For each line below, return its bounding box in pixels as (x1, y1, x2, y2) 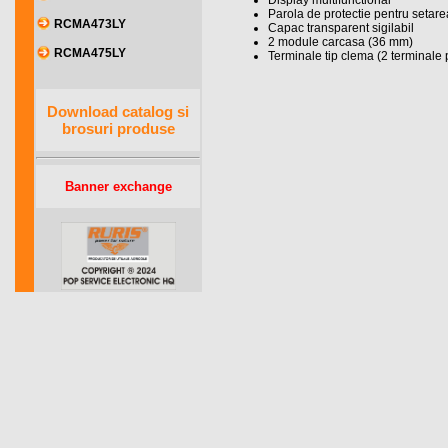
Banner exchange (64, 178, 172, 194)
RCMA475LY (54, 46, 126, 61)
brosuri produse (61, 119, 175, 137)
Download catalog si (47, 102, 189, 120)
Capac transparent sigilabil (268, 21, 414, 35)
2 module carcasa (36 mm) (268, 35, 413, 49)
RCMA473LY (54, 17, 126, 32)
